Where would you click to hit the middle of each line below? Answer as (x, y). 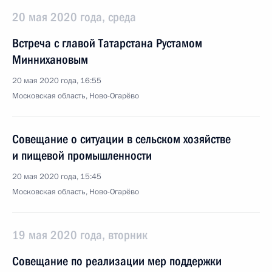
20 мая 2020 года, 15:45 (57, 177)
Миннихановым (50, 59)
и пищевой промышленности (82, 155)
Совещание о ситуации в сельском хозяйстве (121, 139)
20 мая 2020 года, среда (74, 17)
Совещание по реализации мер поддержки (117, 261)
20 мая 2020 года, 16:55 (57, 81)
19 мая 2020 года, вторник (80, 235)
